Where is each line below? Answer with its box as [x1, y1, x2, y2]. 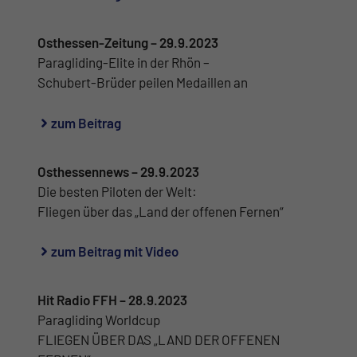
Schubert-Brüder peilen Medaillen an [37, 74, 248, 91]
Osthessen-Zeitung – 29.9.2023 [37, 34, 218, 51]
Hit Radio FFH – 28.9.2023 [37, 292, 187, 308]
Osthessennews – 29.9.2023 [37, 163, 199, 179]
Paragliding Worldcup [37, 312, 160, 328]
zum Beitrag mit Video [51, 243, 178, 260]
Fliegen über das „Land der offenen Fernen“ [37, 202, 284, 219]
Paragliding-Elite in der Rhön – [37, 54, 210, 71]
